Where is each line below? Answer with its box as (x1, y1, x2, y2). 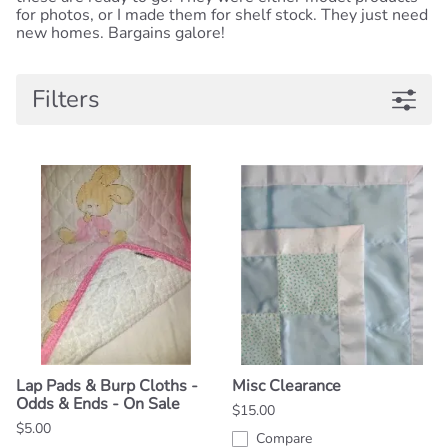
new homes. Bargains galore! (16, 22, 225, 45)
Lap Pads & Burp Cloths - (16, 375, 198, 398)
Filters (32, 83, 100, 116)
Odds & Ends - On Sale (16, 393, 180, 416)
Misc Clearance (232, 375, 341, 398)
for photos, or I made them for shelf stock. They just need (16, 4, 428, 27)
